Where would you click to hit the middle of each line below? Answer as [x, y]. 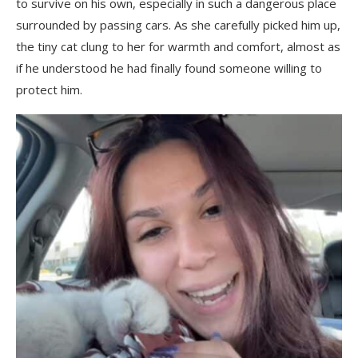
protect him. [49, 90]
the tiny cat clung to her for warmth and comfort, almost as [178, 47]
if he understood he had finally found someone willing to [169, 68]
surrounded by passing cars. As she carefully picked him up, [178, 25]
